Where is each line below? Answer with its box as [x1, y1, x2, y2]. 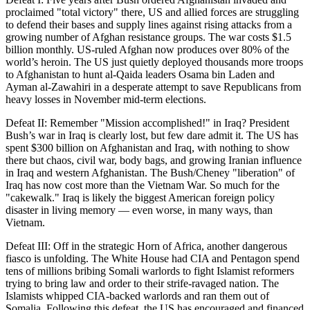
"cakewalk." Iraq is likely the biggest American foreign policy [6, 191, 275, 203]
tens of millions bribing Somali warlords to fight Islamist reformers [6, 264, 294, 277]
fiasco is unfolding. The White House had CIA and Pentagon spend [6, 252, 300, 264]
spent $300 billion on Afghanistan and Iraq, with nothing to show [6, 141, 290, 154]
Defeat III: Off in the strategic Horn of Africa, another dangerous [6, 239, 287, 252]
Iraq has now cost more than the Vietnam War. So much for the [6, 179, 280, 191]
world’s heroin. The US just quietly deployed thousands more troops [6, 55, 303, 68]
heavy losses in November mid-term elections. [6, 93, 206, 105]
